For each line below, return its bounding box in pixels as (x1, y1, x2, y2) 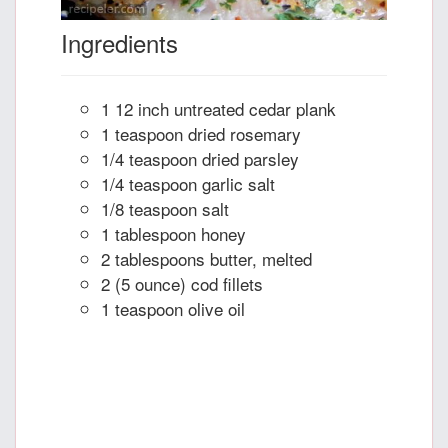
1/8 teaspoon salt (101, 196, 229, 222)
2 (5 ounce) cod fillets (101, 271, 263, 297)
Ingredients (61, 25, 178, 61)
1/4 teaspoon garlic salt (101, 171, 275, 197)
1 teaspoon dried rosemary (101, 121, 301, 147)
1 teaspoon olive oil (101, 296, 245, 322)
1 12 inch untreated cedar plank (101, 96, 336, 122)
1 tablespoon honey (101, 221, 246, 247)
